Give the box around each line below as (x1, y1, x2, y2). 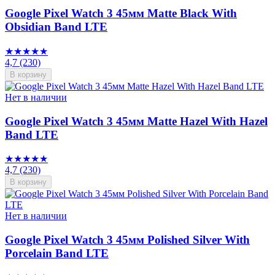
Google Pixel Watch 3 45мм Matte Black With (5, 7, 237, 20)
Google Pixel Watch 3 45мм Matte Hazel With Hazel (5, 114, 268, 128)
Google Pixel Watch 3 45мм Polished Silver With (5, 233, 250, 247)
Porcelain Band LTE (5, 247, 109, 260)
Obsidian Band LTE (5, 20, 107, 34)
